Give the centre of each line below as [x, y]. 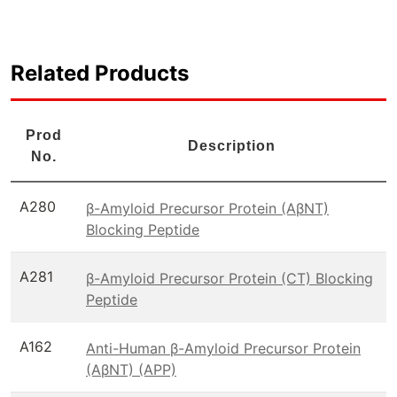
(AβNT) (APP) [131, 369]
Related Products [100, 73]
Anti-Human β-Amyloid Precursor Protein [223, 348]
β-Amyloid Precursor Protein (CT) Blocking [230, 278]
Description [232, 146]
